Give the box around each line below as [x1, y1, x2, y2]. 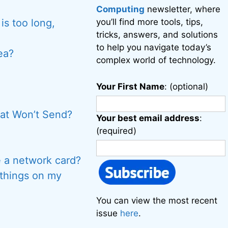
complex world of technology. [96, 55, 216, 65]
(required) [96, 126, 137, 136]
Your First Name [96, 81, 165, 92]
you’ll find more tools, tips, [96, 17, 204, 27]
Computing [96, 4, 145, 14]
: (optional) [164, 81, 209, 92]
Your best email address [96, 113, 200, 123]
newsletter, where [145, 4, 221, 14]
